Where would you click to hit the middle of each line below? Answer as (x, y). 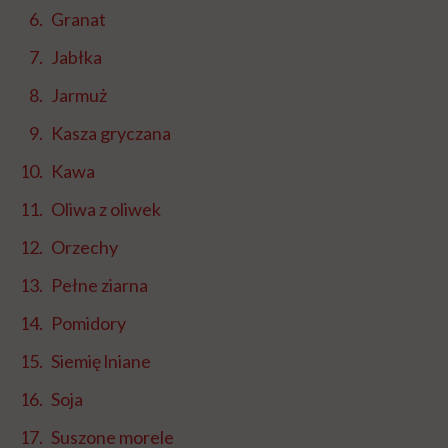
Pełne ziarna (99, 285)
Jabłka (76, 57)
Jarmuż (79, 95)
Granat (78, 19)
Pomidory (88, 323)
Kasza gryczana (111, 133)
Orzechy (84, 247)
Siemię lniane (101, 361)
